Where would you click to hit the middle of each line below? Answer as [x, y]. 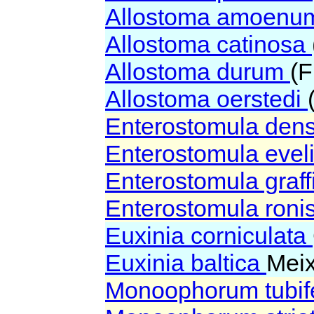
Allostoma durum [198, 72]
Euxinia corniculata [209, 236]
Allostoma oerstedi [206, 99]
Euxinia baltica [186, 263]
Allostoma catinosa [209, 45]
